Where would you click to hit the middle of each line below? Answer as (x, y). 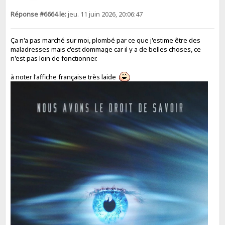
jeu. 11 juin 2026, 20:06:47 (105, 15)
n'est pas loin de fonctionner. (54, 58)
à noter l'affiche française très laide (65, 77)
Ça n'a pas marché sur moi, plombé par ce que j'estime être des (106, 40)
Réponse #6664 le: (39, 15)
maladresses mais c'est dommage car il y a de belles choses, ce (106, 49)
